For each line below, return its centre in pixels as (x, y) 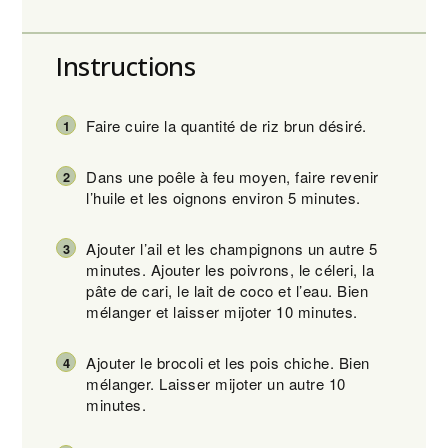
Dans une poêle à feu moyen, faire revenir (232, 177)
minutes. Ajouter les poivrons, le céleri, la (230, 270)
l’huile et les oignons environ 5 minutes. (226, 198)
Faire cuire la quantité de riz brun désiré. (229, 126)
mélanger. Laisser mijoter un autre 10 (216, 384)
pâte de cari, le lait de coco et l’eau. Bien (227, 291)
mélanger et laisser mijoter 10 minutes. (224, 312)
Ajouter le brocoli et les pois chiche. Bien (228, 363)
